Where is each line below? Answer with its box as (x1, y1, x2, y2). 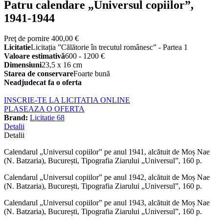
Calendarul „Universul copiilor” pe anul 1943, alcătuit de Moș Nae (4, 198, 210, 207)
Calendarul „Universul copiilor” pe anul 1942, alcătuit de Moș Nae (4, 173, 210, 182)
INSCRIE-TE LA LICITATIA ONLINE (4, 96, 130, 105)
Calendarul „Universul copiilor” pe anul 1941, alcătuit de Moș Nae (4, 148, 210, 156)
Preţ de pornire (4, 34, 51, 43)
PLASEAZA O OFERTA (4, 105, 85, 113)
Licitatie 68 (30, 113, 65, 122)
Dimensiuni (4, 61, 42, 69)
